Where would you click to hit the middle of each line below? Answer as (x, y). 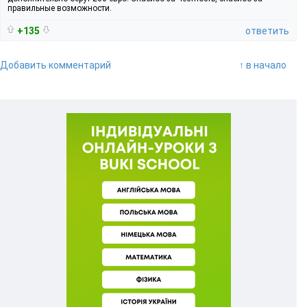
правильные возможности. (60, 8)
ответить (267, 30)
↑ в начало (263, 65)
